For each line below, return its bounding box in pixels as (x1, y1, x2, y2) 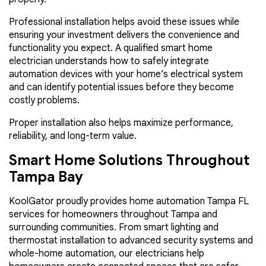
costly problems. (9, 94, 80, 106)
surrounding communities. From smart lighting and (9, 221, 218, 233)
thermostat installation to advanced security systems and (9, 234, 253, 246)
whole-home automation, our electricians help (9, 247, 204, 259)
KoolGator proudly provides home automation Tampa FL (9, 195, 249, 207)
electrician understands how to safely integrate (9, 55, 209, 67)
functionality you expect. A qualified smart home (9, 42, 213, 54)
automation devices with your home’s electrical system (9, 68, 243, 80)
